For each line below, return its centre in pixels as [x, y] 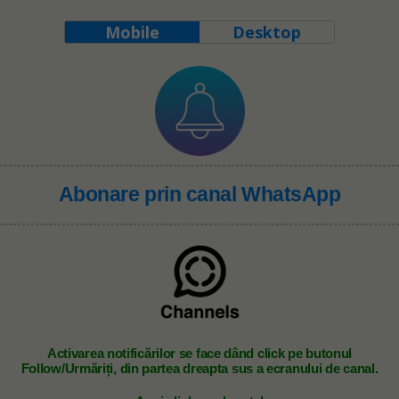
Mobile [132, 32]
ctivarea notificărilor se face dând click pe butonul [204, 353]
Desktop [267, 32]
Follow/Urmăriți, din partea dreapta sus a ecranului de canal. [199, 368]
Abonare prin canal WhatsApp [199, 194]
